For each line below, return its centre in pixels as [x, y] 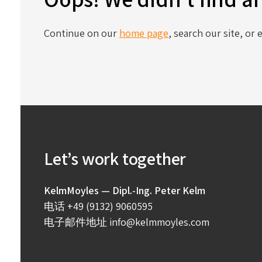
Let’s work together [115, 158]
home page [144, 33]
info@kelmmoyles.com [159, 222]
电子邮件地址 [75, 222]
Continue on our [82, 33]
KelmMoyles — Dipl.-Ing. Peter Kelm [125, 190]
